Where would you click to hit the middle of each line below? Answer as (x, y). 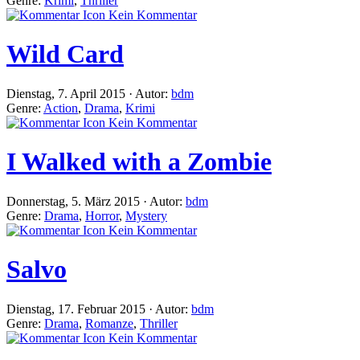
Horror (102, 215)
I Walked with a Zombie (139, 162)
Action (61, 108)
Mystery (146, 215)
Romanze (109, 323)
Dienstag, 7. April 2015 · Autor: (89, 93)
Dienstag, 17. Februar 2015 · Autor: (99, 309)
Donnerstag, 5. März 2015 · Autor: (96, 201)
